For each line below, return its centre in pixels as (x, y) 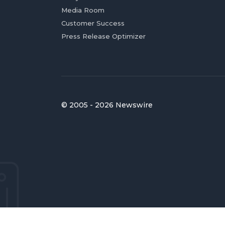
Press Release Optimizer (103, 36)
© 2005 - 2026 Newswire (107, 105)
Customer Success (93, 23)
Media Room (83, 10)
